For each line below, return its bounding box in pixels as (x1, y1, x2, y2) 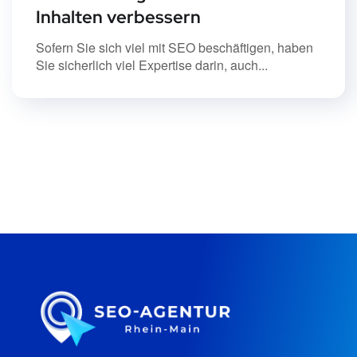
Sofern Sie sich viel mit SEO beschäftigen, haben (36, 37, 313, 57)
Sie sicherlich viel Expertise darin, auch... (36, 55, 268, 74)
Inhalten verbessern (36, 5, 201, 29)
